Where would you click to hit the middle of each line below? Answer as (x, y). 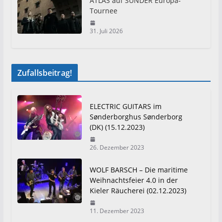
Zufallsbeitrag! (45, 73)
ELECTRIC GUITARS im (125, 107)
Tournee (103, 11)
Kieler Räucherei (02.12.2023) (138, 191)
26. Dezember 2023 (117, 148)
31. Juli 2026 (106, 31)
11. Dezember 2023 (117, 211)
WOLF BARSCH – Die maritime (139, 170)
